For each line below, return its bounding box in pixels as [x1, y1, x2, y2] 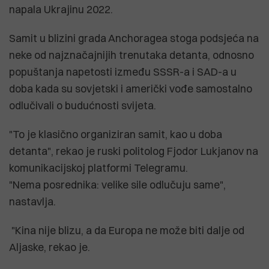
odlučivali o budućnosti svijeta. [9, 98, 156, 112]
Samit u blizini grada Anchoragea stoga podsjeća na [9, 31, 259, 44]
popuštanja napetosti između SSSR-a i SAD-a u [9, 65, 237, 78]
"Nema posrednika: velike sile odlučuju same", [9, 178, 226, 191]
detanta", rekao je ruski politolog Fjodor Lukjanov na [9, 144, 258, 157]
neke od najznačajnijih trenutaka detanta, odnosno [9, 48, 254, 61]
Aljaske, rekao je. [9, 240, 92, 253]
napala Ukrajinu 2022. [9, 2, 113, 16]
